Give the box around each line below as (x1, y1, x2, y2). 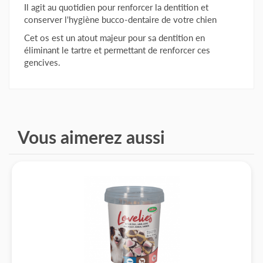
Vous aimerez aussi (18, 124, 165, 149)
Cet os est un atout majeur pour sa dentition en (24, 31, 205, 43)
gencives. (24, 55, 60, 68)
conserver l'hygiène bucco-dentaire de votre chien (24, 12, 217, 25)
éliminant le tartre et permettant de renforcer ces (24, 43, 210, 56)
